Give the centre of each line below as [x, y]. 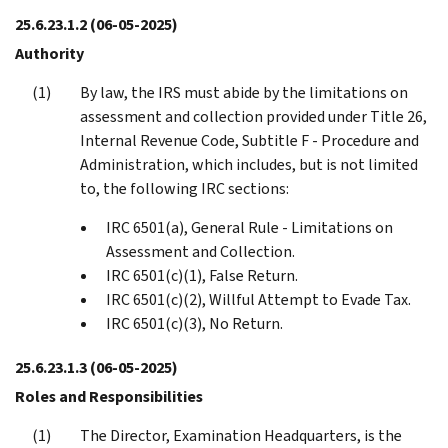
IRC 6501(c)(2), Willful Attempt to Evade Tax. [258, 299]
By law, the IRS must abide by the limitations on [244, 92]
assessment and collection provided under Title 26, [253, 116]
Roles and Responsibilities [109, 396]
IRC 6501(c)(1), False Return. [202, 275]
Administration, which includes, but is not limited [249, 164]
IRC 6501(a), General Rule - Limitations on [249, 227]
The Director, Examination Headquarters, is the [241, 435]
